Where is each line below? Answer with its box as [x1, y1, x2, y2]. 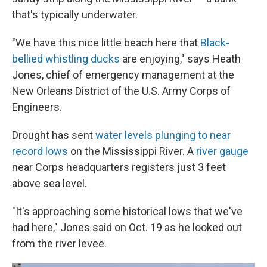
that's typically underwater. [12, 8, 138, 21]
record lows [12, 145, 68, 157]
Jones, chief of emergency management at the [12, 69, 234, 81]
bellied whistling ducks [12, 52, 120, 65]
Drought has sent [12, 129, 95, 141]
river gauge [196, 145, 249, 157]
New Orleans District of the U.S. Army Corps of [12, 85, 231, 97]
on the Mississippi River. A [68, 145, 196, 157]
